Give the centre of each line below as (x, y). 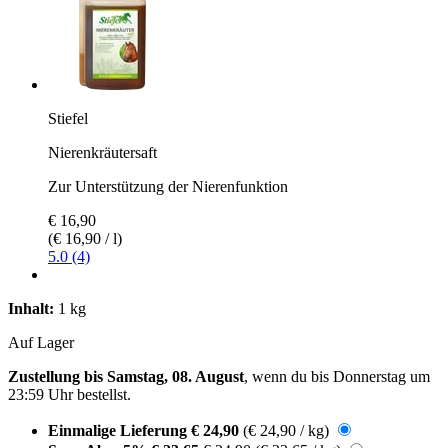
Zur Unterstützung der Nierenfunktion (168, 186)
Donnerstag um (381, 376)
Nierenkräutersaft (102, 152)
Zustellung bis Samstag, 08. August (126, 376)
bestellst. (102, 394)
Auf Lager (41, 342)
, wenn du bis (288, 376)
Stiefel (68, 118)
